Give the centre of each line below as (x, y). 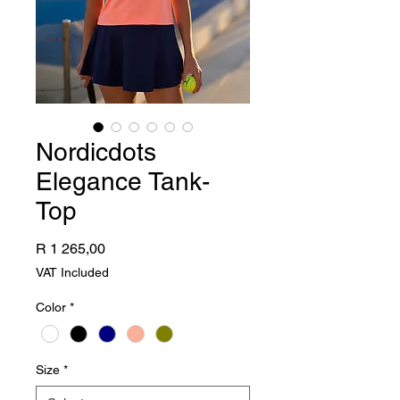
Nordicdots (96, 152)
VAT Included (72, 272)
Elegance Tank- (123, 181)
